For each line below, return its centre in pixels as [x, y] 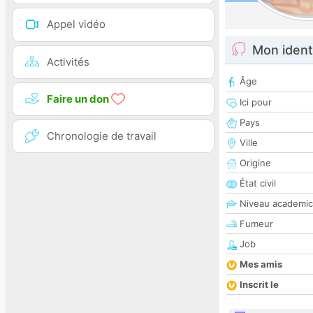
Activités [68, 61]
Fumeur [255, 224]
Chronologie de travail [102, 136]
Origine [254, 163]
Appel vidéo [76, 24]
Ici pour [254, 102]
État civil [256, 183]
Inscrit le [259, 285]
